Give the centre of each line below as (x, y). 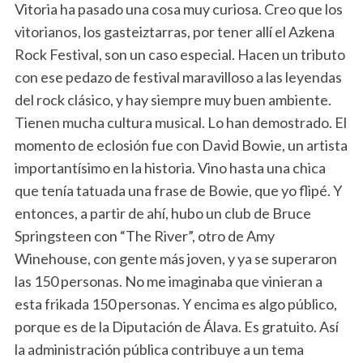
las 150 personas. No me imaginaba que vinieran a (168, 281)
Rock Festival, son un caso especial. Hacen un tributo (179, 54)
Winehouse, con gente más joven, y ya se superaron (175, 258)
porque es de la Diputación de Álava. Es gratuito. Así (176, 326)
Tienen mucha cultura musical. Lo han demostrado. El (180, 122)
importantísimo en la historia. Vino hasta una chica (170, 167)
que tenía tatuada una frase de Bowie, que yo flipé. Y (178, 190)
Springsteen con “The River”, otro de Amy (144, 235)
